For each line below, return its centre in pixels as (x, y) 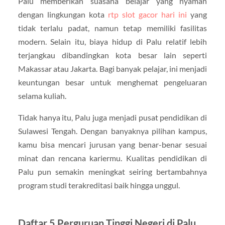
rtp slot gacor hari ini (147, 14)
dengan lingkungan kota (63, 14)
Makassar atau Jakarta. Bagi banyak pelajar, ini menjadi (113, 68)
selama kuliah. (42, 95)
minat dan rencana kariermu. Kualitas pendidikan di (113, 158)
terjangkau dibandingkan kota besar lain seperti (113, 55)
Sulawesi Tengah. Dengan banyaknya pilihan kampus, (113, 131)
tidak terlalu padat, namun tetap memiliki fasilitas (113, 28)
